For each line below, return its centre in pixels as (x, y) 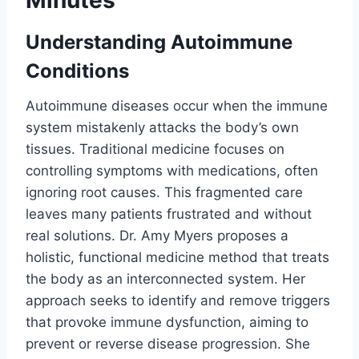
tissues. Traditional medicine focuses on (155, 149)
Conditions (77, 71)
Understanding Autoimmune (159, 42)
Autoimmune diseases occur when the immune (177, 105)
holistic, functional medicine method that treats (177, 257)
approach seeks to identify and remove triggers (178, 300)
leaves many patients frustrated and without (169, 214)
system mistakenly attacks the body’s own (162, 127)
